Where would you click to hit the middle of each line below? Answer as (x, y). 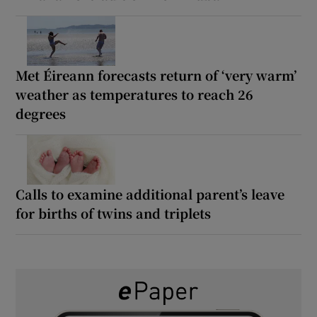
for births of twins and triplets (114, 213)
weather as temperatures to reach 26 (135, 94)
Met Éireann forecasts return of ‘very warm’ (156, 75)
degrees (41, 114)
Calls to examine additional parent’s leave (150, 194)
